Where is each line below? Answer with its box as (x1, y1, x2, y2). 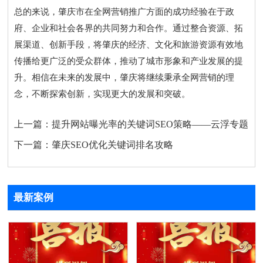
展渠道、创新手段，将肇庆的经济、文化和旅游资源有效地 (14, 40, 244, 50)
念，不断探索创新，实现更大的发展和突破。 (14, 89, 191, 99)
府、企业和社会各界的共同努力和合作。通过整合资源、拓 (14, 23, 244, 33)
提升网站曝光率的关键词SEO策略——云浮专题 (52, 119, 249, 130)
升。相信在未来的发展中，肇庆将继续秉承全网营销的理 (14, 73, 235, 83)
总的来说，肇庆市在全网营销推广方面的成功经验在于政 (14, 7, 235, 17)
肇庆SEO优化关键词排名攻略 (52, 140, 174, 150)
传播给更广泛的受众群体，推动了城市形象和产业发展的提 (14, 56, 244, 66)
